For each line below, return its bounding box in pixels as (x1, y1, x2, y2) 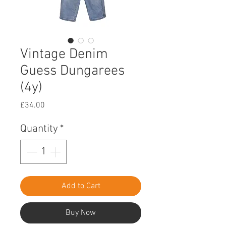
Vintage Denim (20, 46, 108, 63)
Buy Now (66, 207, 96, 218)
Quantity (20, 123, 58, 135)
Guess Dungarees (20, 63, 125, 80)
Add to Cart (61, 181, 100, 191)
